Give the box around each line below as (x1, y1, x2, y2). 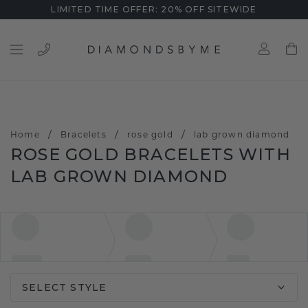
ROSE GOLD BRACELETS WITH (10, 144, 291, 164)
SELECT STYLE (22, 281, 107, 294)
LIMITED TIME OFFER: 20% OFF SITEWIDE (51, 4, 257, 14)
